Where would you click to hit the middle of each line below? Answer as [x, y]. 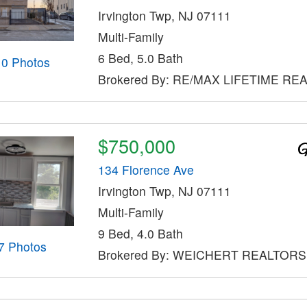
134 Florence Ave [146, 169]
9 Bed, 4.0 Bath [140, 233]
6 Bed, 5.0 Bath [140, 58]
